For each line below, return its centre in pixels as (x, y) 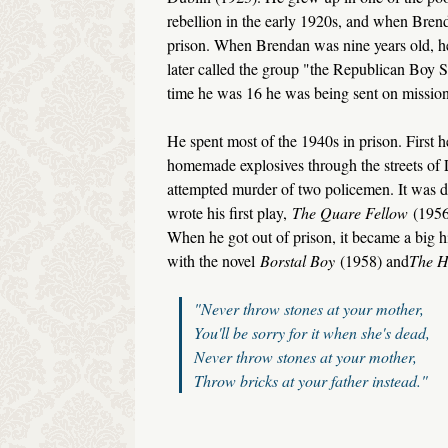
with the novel (213, 261)
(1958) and (371, 261)
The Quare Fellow (349, 213)
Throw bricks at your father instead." (310, 381)
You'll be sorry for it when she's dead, (311, 333)
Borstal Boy (297, 261)
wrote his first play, (229, 213)
